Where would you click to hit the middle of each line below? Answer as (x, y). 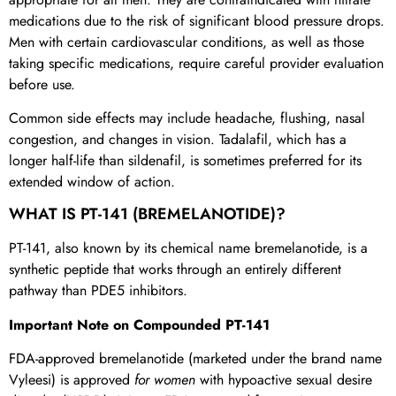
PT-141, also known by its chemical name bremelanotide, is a (188, 248)
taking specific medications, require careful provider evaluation (196, 63)
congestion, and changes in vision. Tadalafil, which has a (178, 140)
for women (165, 380)
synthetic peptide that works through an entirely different (175, 270)
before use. (42, 84)
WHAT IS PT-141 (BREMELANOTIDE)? (147, 214)
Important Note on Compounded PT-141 (139, 324)
